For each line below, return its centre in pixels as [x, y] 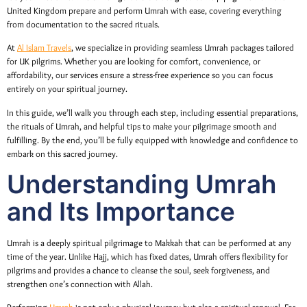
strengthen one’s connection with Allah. [80, 284]
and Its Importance [121, 211]
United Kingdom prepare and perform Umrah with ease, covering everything [144, 10]
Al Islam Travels [44, 48]
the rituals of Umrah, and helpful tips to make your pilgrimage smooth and [142, 126]
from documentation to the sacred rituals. [83, 24]
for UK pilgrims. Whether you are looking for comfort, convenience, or [134, 62]
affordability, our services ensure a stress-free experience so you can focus [140, 75]
